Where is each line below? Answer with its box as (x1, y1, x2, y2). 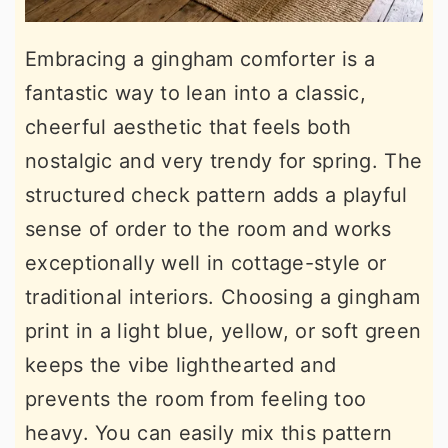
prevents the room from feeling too (25, 386, 367, 411)
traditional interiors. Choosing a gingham (25, 284, 421, 309)
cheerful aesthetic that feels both (25, 114, 352, 139)
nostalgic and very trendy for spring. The (25, 148, 423, 173)
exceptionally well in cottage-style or (25, 250, 387, 275)
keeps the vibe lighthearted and (25, 352, 337, 377)
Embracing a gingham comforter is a (25, 46, 376, 71)
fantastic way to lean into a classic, (25, 80, 367, 105)
